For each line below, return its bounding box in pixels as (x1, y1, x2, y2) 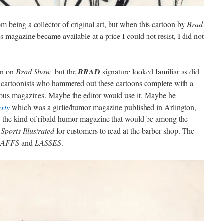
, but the (51, 66, 78, 76)
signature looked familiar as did (100, 66, 199, 76)
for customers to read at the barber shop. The (54, 125, 194, 136)
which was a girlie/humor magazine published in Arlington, (10, 102, 196, 112)
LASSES (35, 137, 61, 147)
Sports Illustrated (1, 125, 54, 136)
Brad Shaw (16, 66, 51, 76)
